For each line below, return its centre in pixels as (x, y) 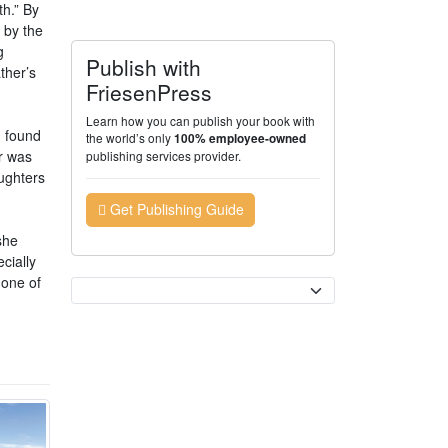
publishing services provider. (164, 155)
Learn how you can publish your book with (201, 120)
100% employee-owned (240, 138)
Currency (99, 285)
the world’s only (130, 137)
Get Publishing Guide (174, 209)
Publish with (144, 67)
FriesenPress (149, 92)
